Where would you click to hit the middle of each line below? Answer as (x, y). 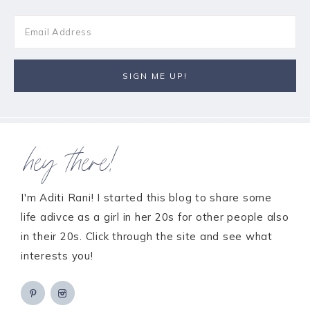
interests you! (57, 255)
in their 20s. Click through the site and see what (147, 236)
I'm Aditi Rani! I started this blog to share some (146, 197)
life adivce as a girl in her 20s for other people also (155, 217)
